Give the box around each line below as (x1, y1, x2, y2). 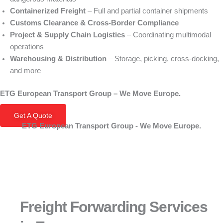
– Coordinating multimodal (125, 31, 211, 39)
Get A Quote (14, 111, 52, 119)
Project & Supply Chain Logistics (10, 31, 125, 39)
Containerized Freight (10, 7, 86, 15)
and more (10, 67, 41, 75)
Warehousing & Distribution (10, 55, 107, 63)
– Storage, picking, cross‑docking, (107, 55, 219, 63)
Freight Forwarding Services (20, 198, 208, 215)
